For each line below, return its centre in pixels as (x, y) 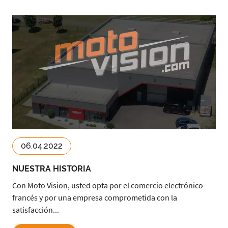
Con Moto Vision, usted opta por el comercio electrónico (108, 185)
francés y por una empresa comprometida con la (95, 197)
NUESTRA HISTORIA (52, 169)
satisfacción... (36, 210)
